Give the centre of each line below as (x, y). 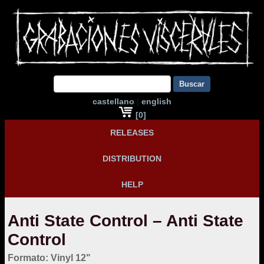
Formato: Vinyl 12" (49, 257)
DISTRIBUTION (132, 159)
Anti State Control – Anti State (126, 220)
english (156, 101)
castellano (113, 101)
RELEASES (132, 133)
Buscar (192, 84)
